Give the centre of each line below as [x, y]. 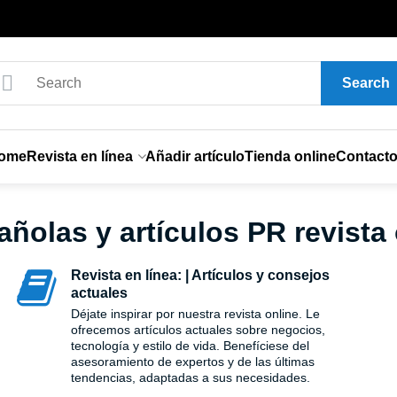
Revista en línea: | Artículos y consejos [200, 275]
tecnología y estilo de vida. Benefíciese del [190, 346]
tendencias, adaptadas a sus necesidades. [190, 378]
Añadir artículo [195, 156]
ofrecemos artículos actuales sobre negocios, [198, 330]
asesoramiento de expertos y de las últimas [192, 362]
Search [366, 83]
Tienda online [290, 156]
